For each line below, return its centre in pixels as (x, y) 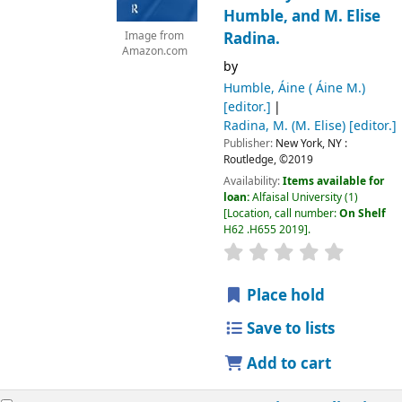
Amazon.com (154, 52)
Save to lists (289, 329)
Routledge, (249, 159)
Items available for (333, 182)
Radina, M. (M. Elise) (284, 126)
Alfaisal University (297, 198)
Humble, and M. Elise (301, 16)
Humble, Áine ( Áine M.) (294, 88)
